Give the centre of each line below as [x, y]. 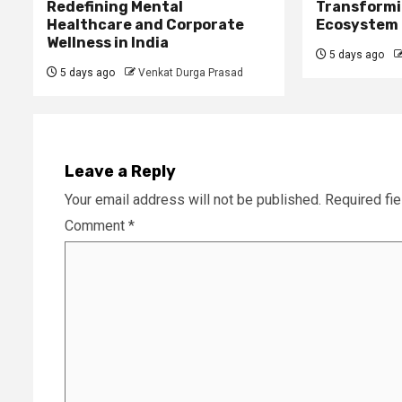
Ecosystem [357, 24]
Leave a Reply [120, 171]
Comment [96, 225]
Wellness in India [108, 42]
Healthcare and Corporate [145, 24]
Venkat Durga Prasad [191, 72]
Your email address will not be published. [193, 199]
